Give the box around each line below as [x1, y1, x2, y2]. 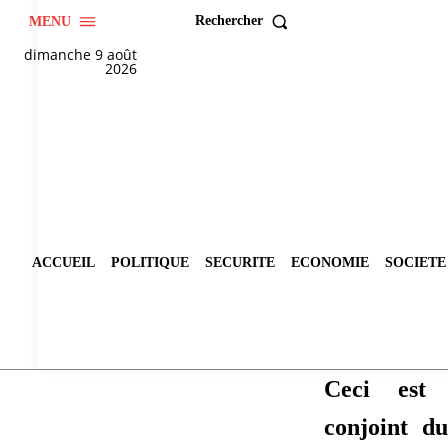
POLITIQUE [111, 255, 189, 271]
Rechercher [194, 13, 263, 29]
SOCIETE [385, 255, 446, 271]
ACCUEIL [32, 255, 95, 271]
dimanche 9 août [24, 44, 138, 64]
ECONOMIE [291, 255, 369, 271]
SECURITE [205, 255, 275, 271]
